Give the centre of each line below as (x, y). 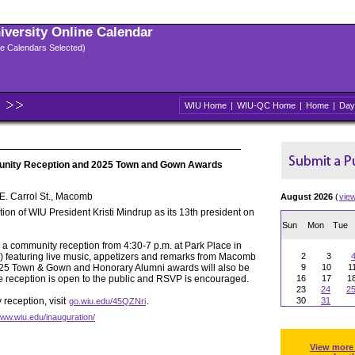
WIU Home (206, 105)
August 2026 (307, 197)
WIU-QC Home (266, 105)
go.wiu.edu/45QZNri (107, 301)
